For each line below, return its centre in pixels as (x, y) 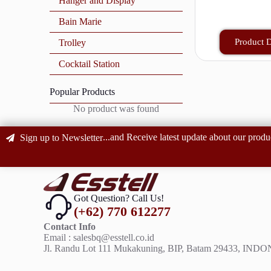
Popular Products (82, 92)
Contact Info (70, 227)
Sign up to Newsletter (61, 138)
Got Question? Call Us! (119, 198)
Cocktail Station (89, 64)
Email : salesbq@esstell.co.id (99, 238)
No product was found (116, 109)
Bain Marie (80, 22)
